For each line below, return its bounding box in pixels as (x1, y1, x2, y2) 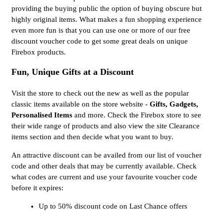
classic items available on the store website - (11, 100, 150, 109)
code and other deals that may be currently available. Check (11, 162, 197, 170)
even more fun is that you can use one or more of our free (11, 26, 190, 35)
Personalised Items (11, 111, 72, 119)
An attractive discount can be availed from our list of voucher (11, 151, 202, 160)
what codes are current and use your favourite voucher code (11, 173, 197, 181)
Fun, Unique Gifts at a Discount (11, 67, 134, 77)
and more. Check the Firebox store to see (72, 111, 201, 119)
